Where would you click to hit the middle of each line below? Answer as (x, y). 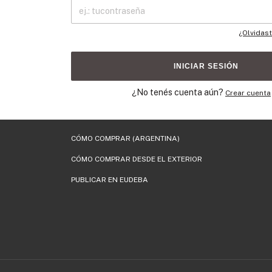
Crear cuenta (248, 93)
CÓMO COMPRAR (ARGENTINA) (125, 138)
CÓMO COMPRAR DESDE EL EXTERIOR (137, 159)
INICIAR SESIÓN (206, 66)
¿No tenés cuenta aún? (178, 92)
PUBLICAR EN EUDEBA (110, 180)
